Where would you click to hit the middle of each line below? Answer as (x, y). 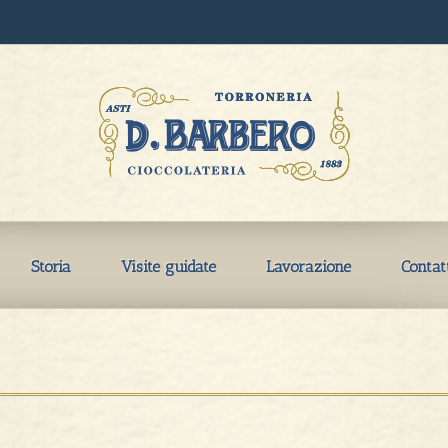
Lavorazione (308, 266)
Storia (50, 266)
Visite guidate (168, 266)
